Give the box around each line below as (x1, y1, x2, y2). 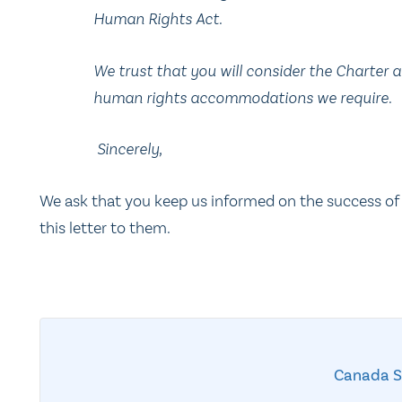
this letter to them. (39, 217, 170, 238)
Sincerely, (97, 139, 162, 160)
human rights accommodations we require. (93, 87, 392, 108)
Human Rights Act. (93, 9, 223, 30)
